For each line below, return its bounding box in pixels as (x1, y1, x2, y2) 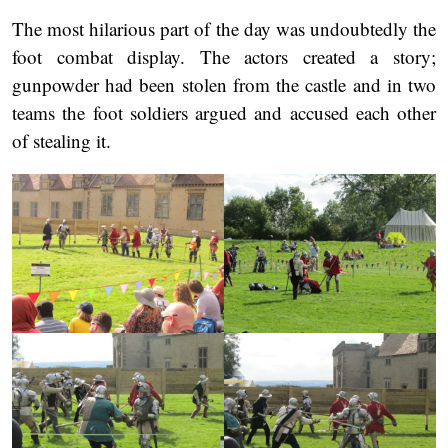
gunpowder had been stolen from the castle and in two (12, 72, 436, 98)
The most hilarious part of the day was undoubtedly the (12, 16, 436, 42)
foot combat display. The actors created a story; (12, 44, 436, 70)
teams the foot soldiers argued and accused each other (12, 100, 436, 126)
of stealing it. (12, 128, 111, 154)
